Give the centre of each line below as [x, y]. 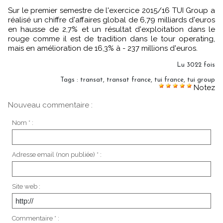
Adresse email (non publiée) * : [56, 155]
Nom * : [22, 123]
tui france [169, 80]
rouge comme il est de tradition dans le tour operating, [111, 39]
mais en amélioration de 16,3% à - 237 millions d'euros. [103, 49]
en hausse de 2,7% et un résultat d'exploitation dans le [111, 30]
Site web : [26, 187]
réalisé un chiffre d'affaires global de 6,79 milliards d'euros [111, 20]
